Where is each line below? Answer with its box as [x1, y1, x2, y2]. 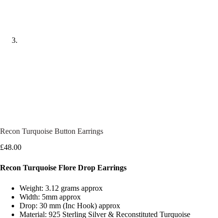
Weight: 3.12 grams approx [19, 184, 103, 193]
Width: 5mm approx [19, 193, 81, 201]
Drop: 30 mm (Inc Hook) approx [19, 201, 120, 210]
